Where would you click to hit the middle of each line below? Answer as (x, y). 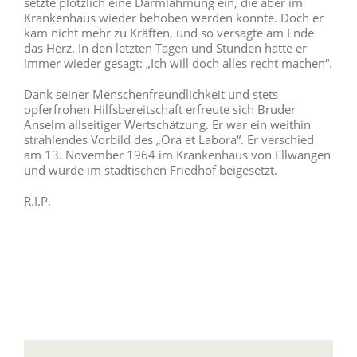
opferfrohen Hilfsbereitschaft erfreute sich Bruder (160, 109)
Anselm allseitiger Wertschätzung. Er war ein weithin (167, 124)
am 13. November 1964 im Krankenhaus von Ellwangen (177, 154)
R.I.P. (37, 200)
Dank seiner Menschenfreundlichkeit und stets (151, 94)
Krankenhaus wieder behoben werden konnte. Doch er (174, 17)
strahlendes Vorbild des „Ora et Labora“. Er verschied (169, 139)
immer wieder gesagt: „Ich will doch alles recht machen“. (178, 63)
